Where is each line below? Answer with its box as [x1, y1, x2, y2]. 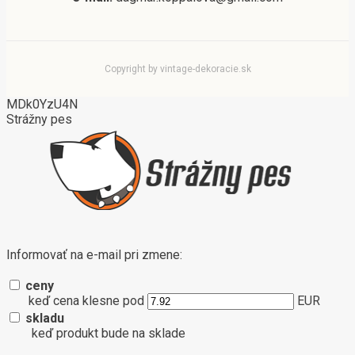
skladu [25, 310, 64, 326]
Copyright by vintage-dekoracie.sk [104, 63, 251, 74]
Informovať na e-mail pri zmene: [6, 246, 182, 262]
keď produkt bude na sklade [32, 325, 185, 341]
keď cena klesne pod [29, 292, 147, 308]
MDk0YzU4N [6, 96, 78, 112]
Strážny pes [6, 111, 72, 127]
